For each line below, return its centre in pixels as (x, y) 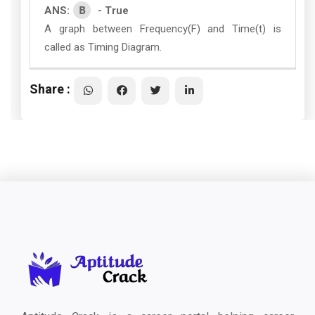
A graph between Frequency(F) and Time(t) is (163, 29)
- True (113, 11)
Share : (50, 89)
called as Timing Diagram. (103, 47)
